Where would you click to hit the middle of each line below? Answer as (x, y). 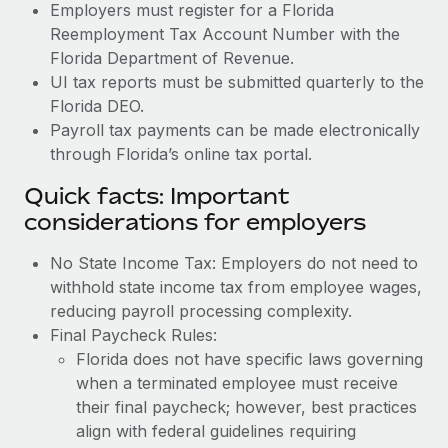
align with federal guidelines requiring (216, 430)
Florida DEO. (97, 105)
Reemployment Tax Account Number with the (225, 33)
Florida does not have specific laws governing (249, 358)
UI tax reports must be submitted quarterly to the (237, 81)
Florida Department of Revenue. (172, 57)
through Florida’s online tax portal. (181, 153)
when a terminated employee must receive (237, 382)
